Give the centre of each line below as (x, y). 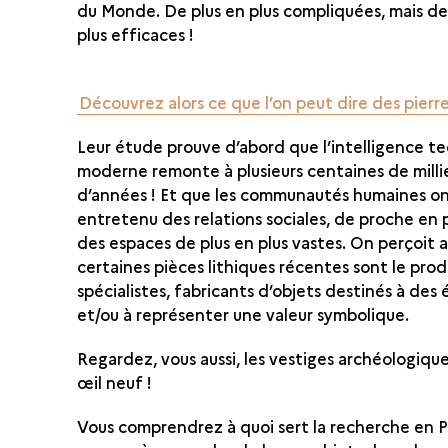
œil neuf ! (115, 381)
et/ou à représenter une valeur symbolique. (243, 313)
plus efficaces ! (142, 33)
